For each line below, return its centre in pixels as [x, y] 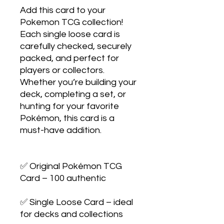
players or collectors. [62, 70]
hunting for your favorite [69, 106]
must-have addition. [61, 130]
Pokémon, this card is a [67, 118]
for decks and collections [71, 214]
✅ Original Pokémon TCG [71, 166]
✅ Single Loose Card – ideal [76, 202]
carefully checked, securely [76, 46]
